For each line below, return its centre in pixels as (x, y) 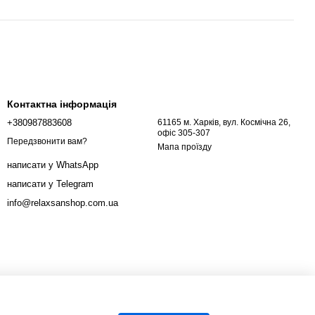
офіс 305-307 (184, 133)
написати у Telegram (50, 184)
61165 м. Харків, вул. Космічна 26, (190, 122)
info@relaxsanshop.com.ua (63, 203)
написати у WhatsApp (53, 165)
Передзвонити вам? (47, 142)
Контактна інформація (62, 104)
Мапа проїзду (185, 147)
